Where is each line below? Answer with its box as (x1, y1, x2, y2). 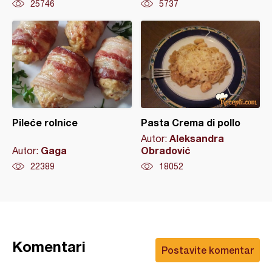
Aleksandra (169, 132, 224, 144)
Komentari (12, 238, 86, 255)
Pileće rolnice (12, 117, 78, 128)
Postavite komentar (161, 244, 254, 256)
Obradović (140, 144, 191, 156)
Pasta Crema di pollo (140, 117, 240, 128)
